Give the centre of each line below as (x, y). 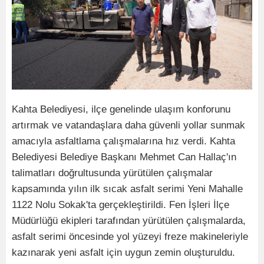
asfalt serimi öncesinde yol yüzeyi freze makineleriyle (130, 237)
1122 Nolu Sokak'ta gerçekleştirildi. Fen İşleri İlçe (121, 205)
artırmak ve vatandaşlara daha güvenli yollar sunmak (128, 126)
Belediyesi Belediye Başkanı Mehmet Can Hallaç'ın (124, 157)
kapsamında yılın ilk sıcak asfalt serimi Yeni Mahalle (127, 189)
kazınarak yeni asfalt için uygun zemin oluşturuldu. (123, 253)
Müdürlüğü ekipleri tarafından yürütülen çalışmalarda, (129, 221)
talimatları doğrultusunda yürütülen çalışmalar (112, 173)
